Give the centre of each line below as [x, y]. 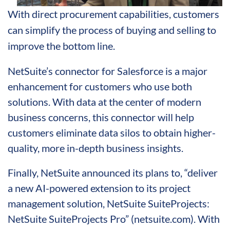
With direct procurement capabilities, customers [113, 14]
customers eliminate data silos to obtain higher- [112, 132]
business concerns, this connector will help [101, 117]
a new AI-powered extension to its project [99, 188]
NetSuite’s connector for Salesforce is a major [108, 71]
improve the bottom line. [61, 45]
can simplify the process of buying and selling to [112, 30]
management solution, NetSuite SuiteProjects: [109, 203]
